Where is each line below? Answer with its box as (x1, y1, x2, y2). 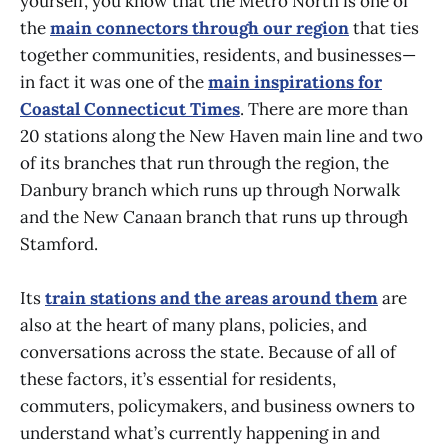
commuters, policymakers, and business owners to (20, 395, 415, 418)
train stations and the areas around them (45, 287, 378, 310)
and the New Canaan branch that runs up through (20, 206, 408, 229)
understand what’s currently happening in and (20, 422, 380, 445)
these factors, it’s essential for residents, (20, 368, 336, 391)
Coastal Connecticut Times (20, 98, 240, 121)
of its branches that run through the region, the (20, 152, 389, 175)
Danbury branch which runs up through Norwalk (20, 179, 400, 202)
